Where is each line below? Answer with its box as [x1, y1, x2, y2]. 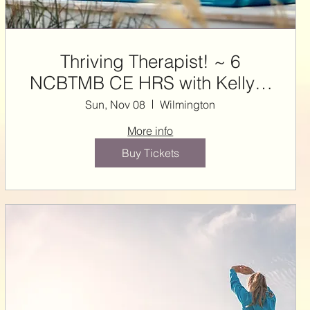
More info [127, 123, 174, 138]
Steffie [125, 93, 175, 116]
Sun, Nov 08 [85, 97, 146, 111]
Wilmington [160, 97, 216, 111]
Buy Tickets [121, 145, 179, 160]
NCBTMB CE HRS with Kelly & [29, 71, 271, 94]
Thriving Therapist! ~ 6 [60, 50, 215, 73]
